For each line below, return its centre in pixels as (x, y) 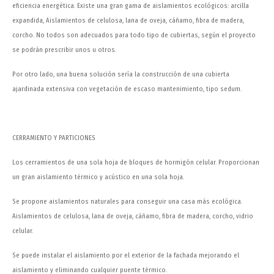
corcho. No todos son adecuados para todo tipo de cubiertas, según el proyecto (134, 35)
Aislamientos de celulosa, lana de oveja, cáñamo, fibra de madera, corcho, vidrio (133, 217)
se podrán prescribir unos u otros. (64, 50)
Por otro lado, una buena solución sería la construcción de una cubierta (121, 75)
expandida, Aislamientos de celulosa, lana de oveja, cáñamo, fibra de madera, (128, 21)
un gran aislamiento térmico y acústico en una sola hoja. (98, 177)
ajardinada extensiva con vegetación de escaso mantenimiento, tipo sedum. (127, 89)
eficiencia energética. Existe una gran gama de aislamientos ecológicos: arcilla (131, 6)
